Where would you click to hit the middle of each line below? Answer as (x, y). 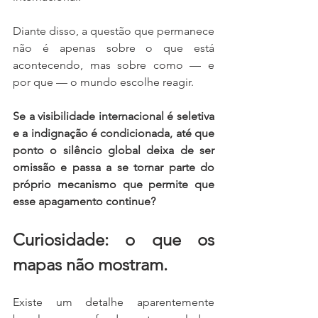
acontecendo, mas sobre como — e (114, 65)
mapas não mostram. (90, 264)
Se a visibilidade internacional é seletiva (114, 116)
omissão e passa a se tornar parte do (114, 167)
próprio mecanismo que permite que (114, 184)
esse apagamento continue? (84, 201)
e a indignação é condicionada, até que (114, 133)
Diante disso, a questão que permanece (114, 31)
